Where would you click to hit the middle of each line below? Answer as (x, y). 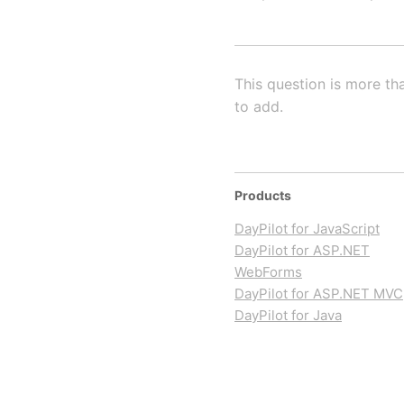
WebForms (268, 272)
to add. (259, 106)
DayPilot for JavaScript (307, 229)
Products (263, 195)
